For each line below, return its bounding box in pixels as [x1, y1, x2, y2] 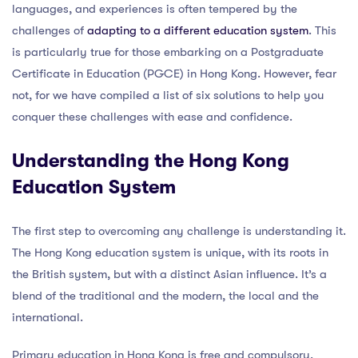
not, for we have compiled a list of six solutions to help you [12, 88, 324, 102]
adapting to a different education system [87, 23, 308, 38]
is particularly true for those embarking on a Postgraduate [12, 45, 324, 59]
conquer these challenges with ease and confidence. [12, 109, 292, 124]
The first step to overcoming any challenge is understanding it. [12, 224, 346, 238]
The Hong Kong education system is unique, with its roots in [12, 245, 328, 260]
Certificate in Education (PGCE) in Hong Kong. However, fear [12, 66, 336, 81]
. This [308, 23, 336, 38]
